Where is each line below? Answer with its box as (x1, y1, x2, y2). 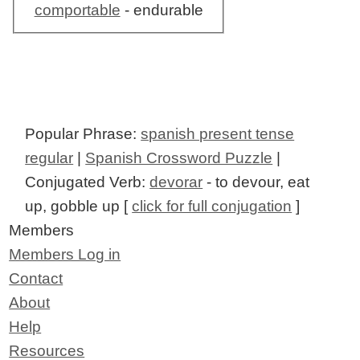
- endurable (120, 2, 203, 19)
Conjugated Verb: (25, 174, 150, 191)
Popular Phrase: (25, 125, 141, 143)
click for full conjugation (132, 198, 292, 215)
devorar (149, 174, 203, 191)
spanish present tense (141, 125, 295, 143)
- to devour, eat (202, 174, 310, 191)
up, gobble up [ (25, 198, 133, 215)
